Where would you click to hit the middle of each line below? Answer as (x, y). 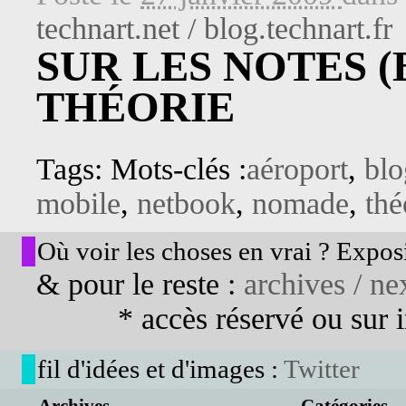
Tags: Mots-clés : (141, 169)
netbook (186, 203)
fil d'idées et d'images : (160, 369)
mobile (78, 203)
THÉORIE (135, 107)
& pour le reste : (140, 284)
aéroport (297, 169)
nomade (300, 203)
